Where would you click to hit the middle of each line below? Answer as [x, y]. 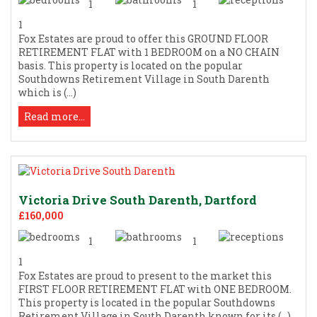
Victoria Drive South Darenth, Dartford [138, 200]
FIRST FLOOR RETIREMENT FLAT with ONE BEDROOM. [155, 289]
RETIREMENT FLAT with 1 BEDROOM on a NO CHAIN [149, 52]
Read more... [54, 116]
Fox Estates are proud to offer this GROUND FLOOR [143, 38]
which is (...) [47, 92]
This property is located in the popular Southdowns [147, 302]
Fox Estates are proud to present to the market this [145, 275]
